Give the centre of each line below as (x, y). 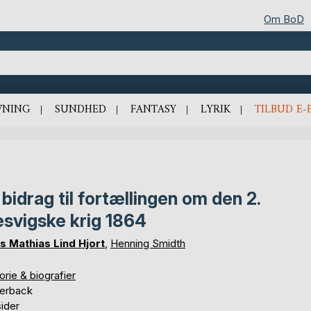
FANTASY (153, 110)
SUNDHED (80, 110)
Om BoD (284, 19)
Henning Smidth (148, 244)
